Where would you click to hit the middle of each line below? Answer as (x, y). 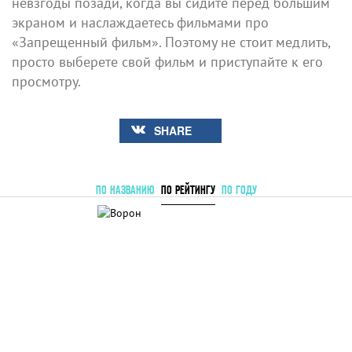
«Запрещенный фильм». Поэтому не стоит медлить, (171, 42)
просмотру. (46, 81)
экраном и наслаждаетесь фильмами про (140, 22)
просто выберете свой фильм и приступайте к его (167, 61)
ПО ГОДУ (239, 189)
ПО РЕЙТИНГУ (188, 189)
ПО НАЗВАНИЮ (125, 189)
